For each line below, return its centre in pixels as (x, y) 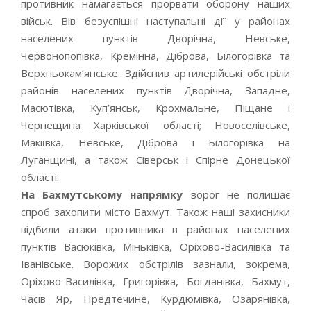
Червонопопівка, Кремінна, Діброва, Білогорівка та (155, 56)
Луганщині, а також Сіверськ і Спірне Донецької (155, 160)
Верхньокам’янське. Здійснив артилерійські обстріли (155, 73)
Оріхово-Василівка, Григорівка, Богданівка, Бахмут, (155, 281)
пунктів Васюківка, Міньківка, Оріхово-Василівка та (155, 246)
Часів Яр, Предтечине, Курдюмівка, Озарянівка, (155, 299)
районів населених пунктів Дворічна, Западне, (155, 90)
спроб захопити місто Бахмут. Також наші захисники (155, 212)
